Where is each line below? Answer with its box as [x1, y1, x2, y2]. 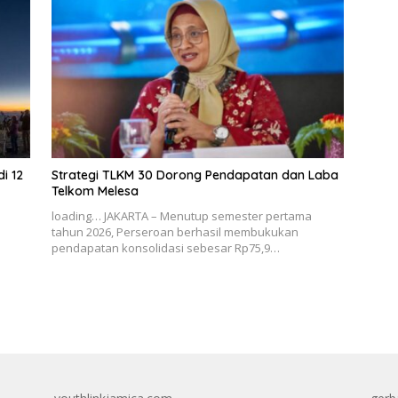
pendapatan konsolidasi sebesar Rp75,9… [51, 240, 280, 257]
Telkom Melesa [51, 183, 139, 200]
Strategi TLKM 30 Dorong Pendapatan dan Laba [51, 167, 338, 184]
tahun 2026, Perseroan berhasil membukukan [51, 224, 298, 241]
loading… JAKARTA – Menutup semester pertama [51, 208, 312, 225]
